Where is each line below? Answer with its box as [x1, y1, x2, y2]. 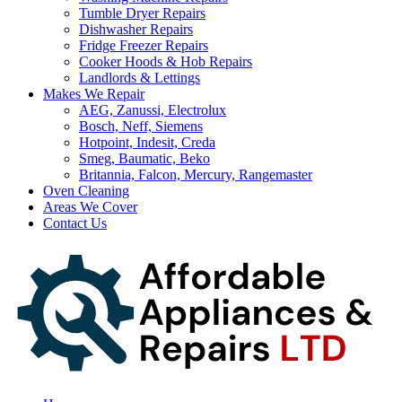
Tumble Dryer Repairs [79, 5, 205, 21]
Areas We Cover [43, 199, 137, 214]
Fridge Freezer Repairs [79, 38, 208, 53]
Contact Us [43, 215, 107, 231]
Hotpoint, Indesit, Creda [79, 135, 215, 150]
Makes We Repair [43, 86, 144, 101]
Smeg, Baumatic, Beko [79, 151, 210, 166]
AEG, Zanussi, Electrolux [79, 102, 226, 118]
